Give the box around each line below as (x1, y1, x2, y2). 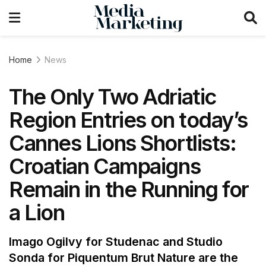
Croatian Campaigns (9, 153, 201, 179)
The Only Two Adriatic (9, 84, 216, 110)
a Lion (9, 199, 65, 226)
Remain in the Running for (9, 176, 249, 202)
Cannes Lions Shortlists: (9, 130, 236, 156)
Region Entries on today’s (9, 107, 248, 133)
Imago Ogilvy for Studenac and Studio (9, 235, 223, 249)
